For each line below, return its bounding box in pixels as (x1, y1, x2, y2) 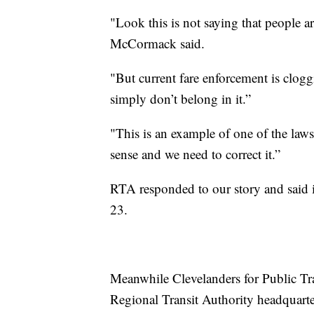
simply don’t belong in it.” (110, 90, 251, 108)
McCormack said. (110, 34, 205, 53)
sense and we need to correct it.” (110, 145, 280, 163)
